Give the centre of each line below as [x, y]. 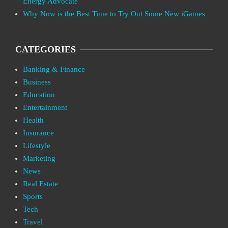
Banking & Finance [54, 69]
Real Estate [40, 184]
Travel [33, 222]
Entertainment [45, 107]
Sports [33, 196]
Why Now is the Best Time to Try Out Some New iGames [114, 14]
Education [39, 95]
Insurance [38, 133]
